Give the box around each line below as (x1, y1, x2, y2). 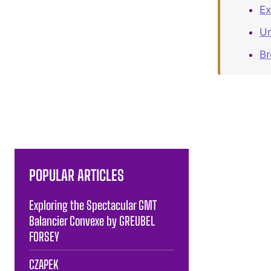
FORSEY (29, 229, 59, 244)
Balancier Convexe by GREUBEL (29, 213, 155, 228)
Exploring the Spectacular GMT (29, 197, 157, 212)
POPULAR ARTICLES (29, 166, 124, 184)
